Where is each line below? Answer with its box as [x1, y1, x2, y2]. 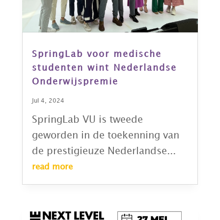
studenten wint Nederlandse [31, 64, 177, 73]
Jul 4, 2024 [31, 98, 64, 104]
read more [31, 163, 73, 171]
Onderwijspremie [31, 78, 118, 86]
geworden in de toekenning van [31, 131, 179, 140]
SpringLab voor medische [31, 50, 162, 59]
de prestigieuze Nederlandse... [31, 147, 176, 156]
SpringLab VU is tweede [31, 115, 143, 125]
